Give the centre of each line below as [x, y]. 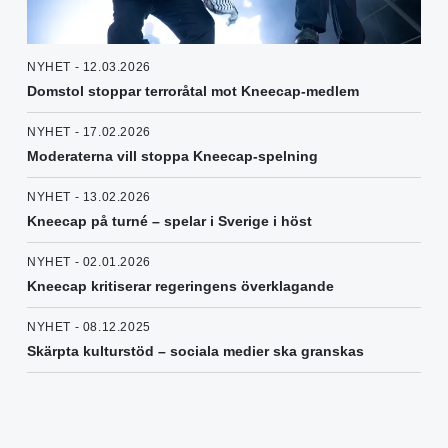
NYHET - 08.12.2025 [89, 327]
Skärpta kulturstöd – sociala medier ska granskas [195, 351]
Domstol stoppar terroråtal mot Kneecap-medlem [193, 91]
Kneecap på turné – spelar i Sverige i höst [169, 221]
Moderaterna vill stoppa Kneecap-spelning [172, 156]
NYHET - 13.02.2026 [89, 197]
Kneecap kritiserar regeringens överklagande [180, 286]
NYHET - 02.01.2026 [89, 262]
